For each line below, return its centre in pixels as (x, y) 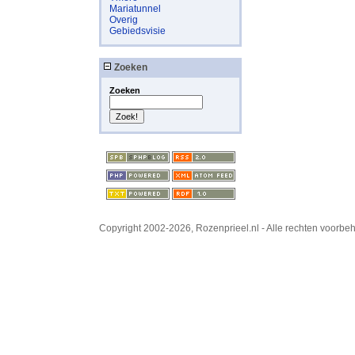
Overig (124, 20)
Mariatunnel (135, 9)
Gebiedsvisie (137, 31)
